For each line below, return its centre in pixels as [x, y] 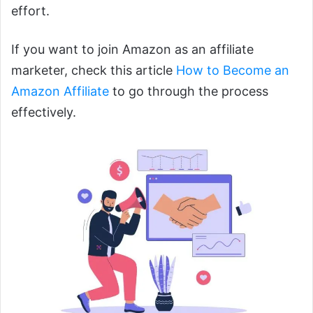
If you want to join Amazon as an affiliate [132, 50]
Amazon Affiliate [60, 92]
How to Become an [233, 71]
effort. [30, 11]
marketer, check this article [94, 71]
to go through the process [189, 92]
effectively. [44, 112]
